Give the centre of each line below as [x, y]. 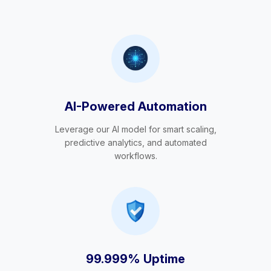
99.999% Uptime [135, 259]
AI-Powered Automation [135, 107]
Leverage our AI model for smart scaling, [135, 129]
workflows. [135, 156]
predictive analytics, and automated [135, 143]
